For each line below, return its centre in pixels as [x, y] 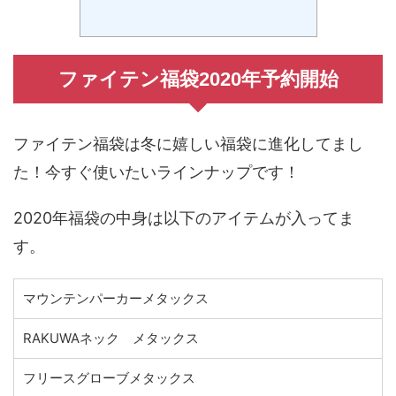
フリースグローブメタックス [109, 377]
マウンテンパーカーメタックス [116, 298]
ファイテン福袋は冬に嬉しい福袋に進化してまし [188, 143]
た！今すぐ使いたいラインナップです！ [156, 171]
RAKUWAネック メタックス [111, 338]
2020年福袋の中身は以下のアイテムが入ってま [184, 217]
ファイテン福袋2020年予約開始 [198, 79]
